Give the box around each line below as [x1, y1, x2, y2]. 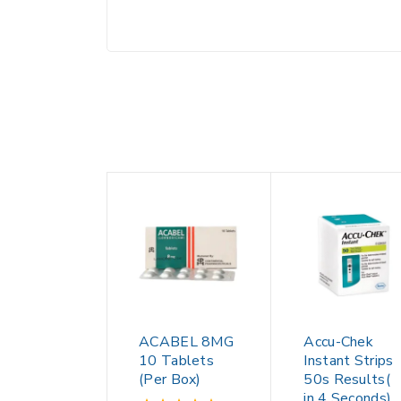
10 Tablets [139, 351, 215, 371]
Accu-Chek [303, 332, 374, 353]
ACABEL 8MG [139, 332, 235, 353]
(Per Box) [139, 370, 201, 390]
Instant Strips [303, 351, 394, 371]
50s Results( [303, 370, 390, 390]
